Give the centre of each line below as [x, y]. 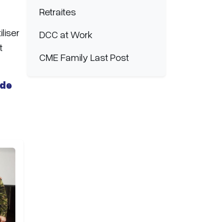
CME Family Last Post [84, 57]
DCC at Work [66, 34]
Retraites [57, 11]
